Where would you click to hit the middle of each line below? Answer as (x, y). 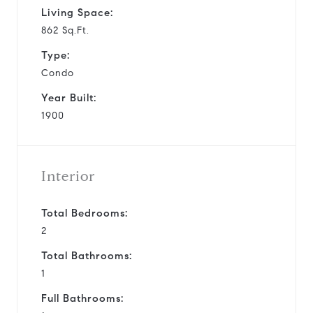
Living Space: (77, 12)
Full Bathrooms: (82, 298)
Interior (68, 176)
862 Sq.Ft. (65, 30)
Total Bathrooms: (87, 255)
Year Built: (69, 97)
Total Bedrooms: (85, 213)
